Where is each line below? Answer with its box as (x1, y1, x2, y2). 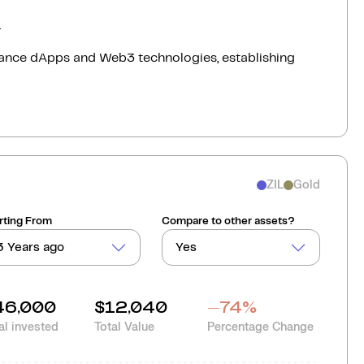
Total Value (94, 320, 154, 334)
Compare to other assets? (162, 216, 296, 227)
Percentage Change (207, 320, 314, 334)
